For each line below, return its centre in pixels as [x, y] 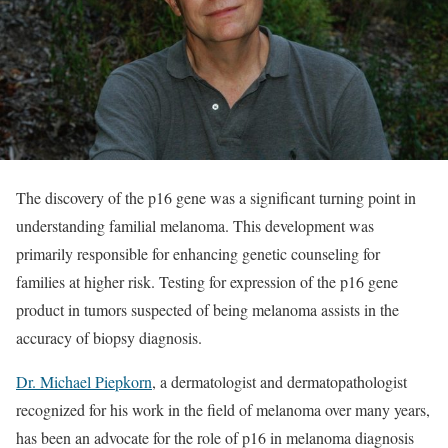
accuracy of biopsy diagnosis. [109, 338]
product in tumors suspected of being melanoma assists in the [207, 310]
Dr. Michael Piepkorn [84, 382]
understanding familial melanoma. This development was [195, 226]
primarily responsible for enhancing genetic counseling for [198, 254]
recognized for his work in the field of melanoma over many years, [223, 410]
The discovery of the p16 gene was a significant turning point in [216, 198]
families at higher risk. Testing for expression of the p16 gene [207, 282]
